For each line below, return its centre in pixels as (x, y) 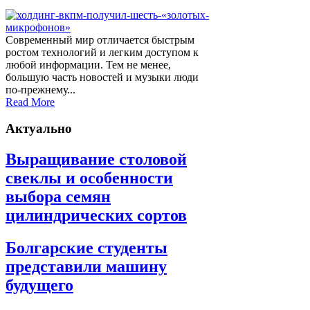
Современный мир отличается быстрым (100, 39)
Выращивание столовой (96, 159)
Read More (30, 102)
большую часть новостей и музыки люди (102, 77)
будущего (39, 285)
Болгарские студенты (86, 248)
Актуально (39, 129)
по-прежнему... (40, 89)
